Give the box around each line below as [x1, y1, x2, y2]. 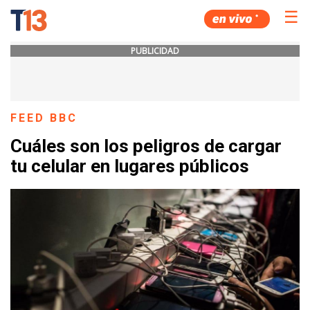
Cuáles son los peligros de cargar [10, 136, 282, 157]
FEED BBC [10, 111, 78, 125]
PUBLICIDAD [131, 45, 179, 57]
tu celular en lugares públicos [10, 156, 249, 177]
